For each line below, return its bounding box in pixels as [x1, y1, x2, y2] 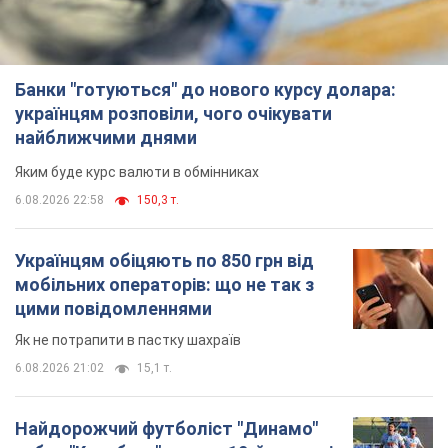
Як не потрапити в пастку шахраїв [15, 332, 241, 349]
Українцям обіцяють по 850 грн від [15, 250, 314, 272]
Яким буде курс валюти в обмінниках [15, 164, 259, 181]
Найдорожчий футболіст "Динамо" [15, 418, 318, 440]
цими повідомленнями [15, 298, 212, 320]
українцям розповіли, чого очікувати [15, 103, 332, 125]
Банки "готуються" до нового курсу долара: [15, 79, 396, 101]
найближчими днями [15, 127, 197, 149]
